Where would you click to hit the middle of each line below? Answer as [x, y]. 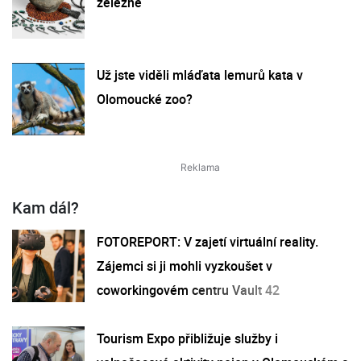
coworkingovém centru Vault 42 [188, 290]
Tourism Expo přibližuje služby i [187, 338]
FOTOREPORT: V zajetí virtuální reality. [207, 241]
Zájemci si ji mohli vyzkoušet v [185, 266]
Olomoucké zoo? [145, 99]
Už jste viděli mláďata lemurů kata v [200, 75]
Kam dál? [46, 207]
